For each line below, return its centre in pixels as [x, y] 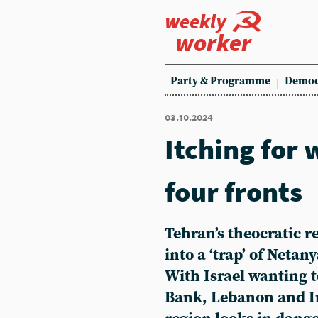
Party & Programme [220, 81]
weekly [196, 21]
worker [213, 43]
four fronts [234, 192]
